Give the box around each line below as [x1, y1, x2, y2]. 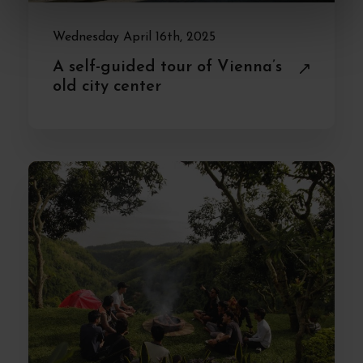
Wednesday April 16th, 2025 [53, 30, 216, 44]
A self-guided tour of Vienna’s [53, 58, 282, 75]
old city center [53, 78, 161, 95]
